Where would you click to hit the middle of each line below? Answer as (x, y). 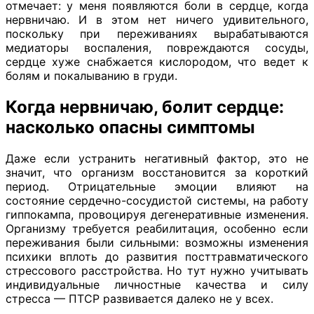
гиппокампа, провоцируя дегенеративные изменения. (157, 214)
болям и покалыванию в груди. (91, 75)
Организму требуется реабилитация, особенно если (157, 228)
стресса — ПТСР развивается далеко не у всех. (139, 298)
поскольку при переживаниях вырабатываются (157, 33)
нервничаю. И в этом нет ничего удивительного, (157, 19)
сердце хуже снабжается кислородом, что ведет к (157, 61)
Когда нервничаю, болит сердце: (145, 107)
